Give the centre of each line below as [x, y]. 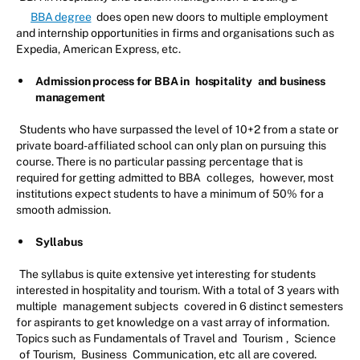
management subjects [121, 307]
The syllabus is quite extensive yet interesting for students [168, 274]
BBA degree [61, 17]
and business [290, 82]
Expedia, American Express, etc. [98, 49]
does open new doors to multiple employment [211, 17]
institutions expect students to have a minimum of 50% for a [170, 194]
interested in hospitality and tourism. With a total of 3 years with [178, 290]
